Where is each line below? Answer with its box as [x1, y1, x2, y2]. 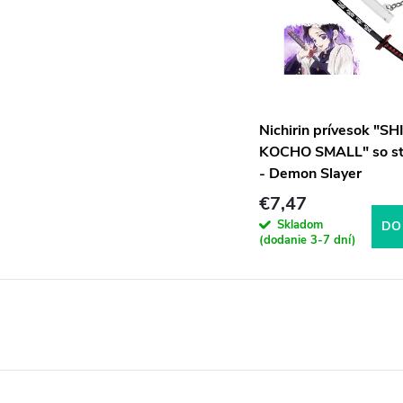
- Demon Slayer [258, 164, 362, 184]
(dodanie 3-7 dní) [258, 231, 356, 248]
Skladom [276, 216, 323, 233]
